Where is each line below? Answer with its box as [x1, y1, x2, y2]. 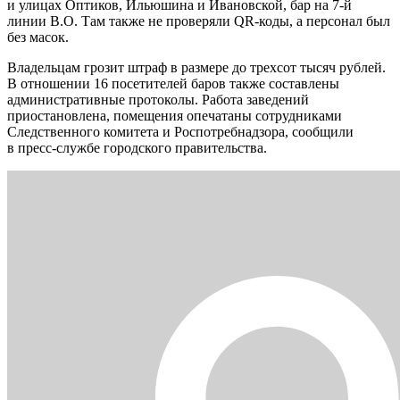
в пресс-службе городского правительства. [7, 139, 267, 155]
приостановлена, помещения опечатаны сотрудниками [7, 107, 342, 123]
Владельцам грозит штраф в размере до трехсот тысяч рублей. [7, 59, 386, 75]
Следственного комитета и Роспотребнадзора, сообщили [7, 123, 354, 139]
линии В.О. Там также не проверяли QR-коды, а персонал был [7, 12, 390, 29]
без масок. [7, 29, 69, 45]
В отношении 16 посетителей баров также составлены [7, 75, 339, 91]
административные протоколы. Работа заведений [7, 91, 309, 107]
